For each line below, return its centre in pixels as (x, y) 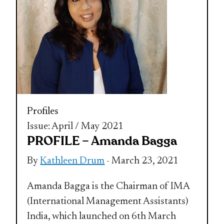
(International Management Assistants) (108, 201)
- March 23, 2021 (142, 161)
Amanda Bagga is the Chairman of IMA (108, 186)
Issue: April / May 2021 (75, 126)
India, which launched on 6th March (102, 216)
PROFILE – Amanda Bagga (102, 141)
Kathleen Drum (72, 161)
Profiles (43, 111)
